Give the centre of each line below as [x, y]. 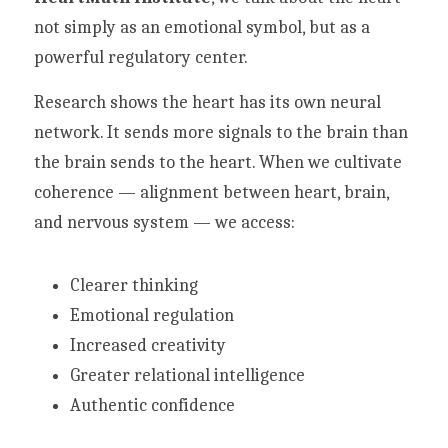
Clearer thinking [134, 285]
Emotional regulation [152, 315]
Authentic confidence [152, 405]
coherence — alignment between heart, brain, [211, 192]
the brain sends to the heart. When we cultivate [218, 162]
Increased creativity [148, 345]
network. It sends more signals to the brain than [221, 132]
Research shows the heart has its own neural [207, 102]
